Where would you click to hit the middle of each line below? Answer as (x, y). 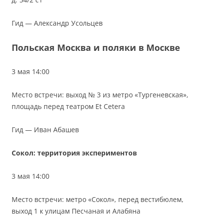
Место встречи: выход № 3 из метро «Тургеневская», (100, 94)
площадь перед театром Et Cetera (68, 106)
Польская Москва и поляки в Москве (97, 47)
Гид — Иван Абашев (45, 129)
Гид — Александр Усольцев (58, 23)
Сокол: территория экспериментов (75, 153)
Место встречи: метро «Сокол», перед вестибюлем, (98, 199)
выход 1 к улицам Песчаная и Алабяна (76, 211)
